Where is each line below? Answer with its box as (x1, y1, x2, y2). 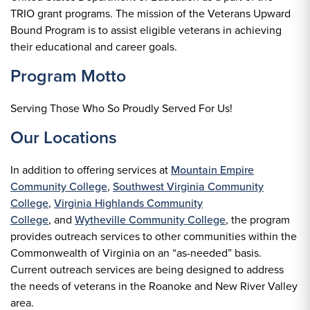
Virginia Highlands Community (54, 195, 203, 210)
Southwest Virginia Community (113, 179, 264, 194)
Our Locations (10, 125, 117, 149)
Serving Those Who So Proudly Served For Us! (10, 100, 232, 116)
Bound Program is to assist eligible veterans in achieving (10, 22, 282, 37)
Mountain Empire (171, 162, 254, 177)
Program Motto (10, 63, 126, 88)
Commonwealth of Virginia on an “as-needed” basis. (10, 245, 262, 260)
